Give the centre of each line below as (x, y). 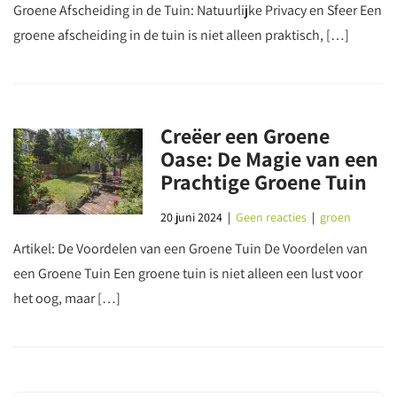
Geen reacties (272, 217)
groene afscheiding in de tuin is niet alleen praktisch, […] (181, 35)
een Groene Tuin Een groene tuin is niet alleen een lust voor (188, 273)
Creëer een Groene (245, 136)
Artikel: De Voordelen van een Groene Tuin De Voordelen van (191, 249)
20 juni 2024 (192, 217)
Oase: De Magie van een (270, 159)
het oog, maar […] (67, 298)
